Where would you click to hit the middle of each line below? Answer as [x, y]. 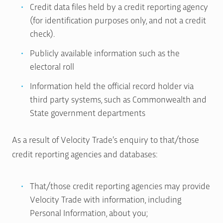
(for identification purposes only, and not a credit [118, 20]
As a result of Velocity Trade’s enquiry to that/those [106, 139]
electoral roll [52, 66]
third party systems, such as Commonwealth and [118, 99]
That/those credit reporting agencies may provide [120, 185]
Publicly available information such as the [105, 53]
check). [43, 33]
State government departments [88, 112]
